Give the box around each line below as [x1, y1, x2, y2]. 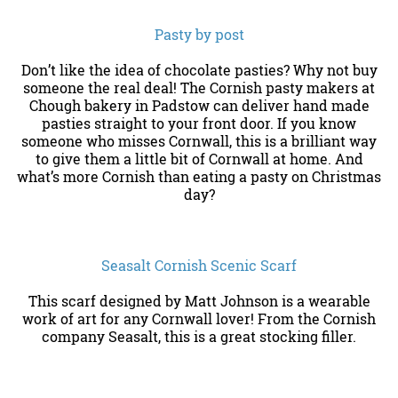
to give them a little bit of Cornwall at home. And [35, 149, 363, 169]
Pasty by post [154, 25, 244, 44]
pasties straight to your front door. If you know [42, 114, 356, 133]
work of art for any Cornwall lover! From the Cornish [22, 309, 376, 329]
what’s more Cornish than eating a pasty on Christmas [17, 167, 381, 187]
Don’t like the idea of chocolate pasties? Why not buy [20, 60, 378, 80]
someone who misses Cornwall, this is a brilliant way [21, 131, 377, 151]
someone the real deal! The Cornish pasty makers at [23, 78, 375, 98]
